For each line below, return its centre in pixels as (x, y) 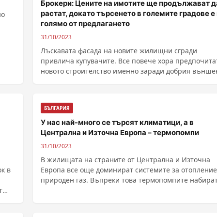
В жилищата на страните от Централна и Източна (125, 160)
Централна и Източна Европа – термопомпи (120, 132)
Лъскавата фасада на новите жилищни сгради (119, 51)
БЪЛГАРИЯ (57, 108)
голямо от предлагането (85, 23)
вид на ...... (59, 81)
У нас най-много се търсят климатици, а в (117, 122)
